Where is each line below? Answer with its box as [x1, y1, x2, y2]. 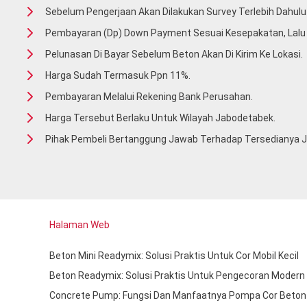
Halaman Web [49, 219, 110, 231]
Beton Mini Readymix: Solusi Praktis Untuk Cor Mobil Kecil [49, 249, 299, 261]
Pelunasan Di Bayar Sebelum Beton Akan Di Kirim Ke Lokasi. [45, 49, 303, 60]
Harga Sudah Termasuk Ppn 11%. [45, 70, 191, 82]
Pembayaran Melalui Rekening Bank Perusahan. [45, 91, 253, 103]
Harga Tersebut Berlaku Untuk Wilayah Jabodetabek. [45, 112, 275, 124]
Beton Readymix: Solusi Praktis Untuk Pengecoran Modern [49, 269, 305, 281]
